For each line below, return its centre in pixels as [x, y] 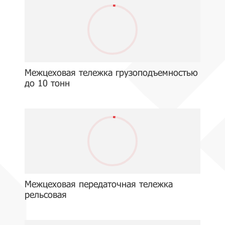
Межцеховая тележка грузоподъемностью [111, 72]
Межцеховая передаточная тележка [99, 184]
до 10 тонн [47, 83]
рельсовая [46, 194]
